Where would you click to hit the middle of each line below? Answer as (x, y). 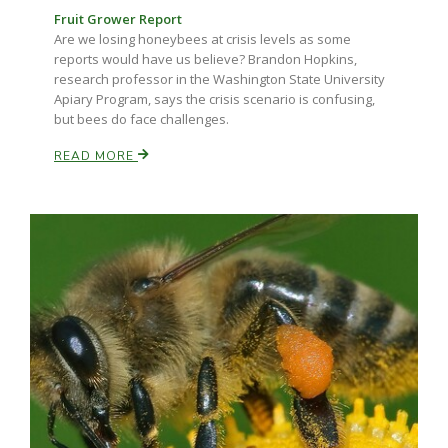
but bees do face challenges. (141, 119)
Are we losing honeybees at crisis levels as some (202, 39)
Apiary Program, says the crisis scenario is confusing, (214, 99)
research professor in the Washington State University (219, 79)
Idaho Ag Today (122, 432)
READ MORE (96, 156)
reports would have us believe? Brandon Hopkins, (205, 59)
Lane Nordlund (119, 213)
